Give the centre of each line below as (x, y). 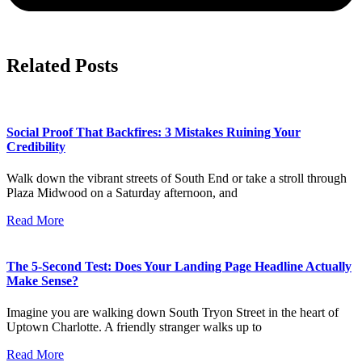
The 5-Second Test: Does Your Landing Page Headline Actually (179, 267)
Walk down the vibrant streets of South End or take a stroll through (177, 178)
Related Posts (62, 66)
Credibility (36, 146)
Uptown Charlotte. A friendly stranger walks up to (134, 327)
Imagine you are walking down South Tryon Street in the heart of (173, 313)
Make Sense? (42, 281)
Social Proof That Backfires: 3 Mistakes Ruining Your (154, 132)
